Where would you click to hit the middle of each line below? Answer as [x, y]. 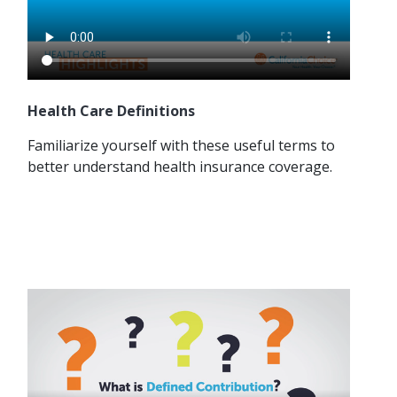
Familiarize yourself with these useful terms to [181, 145]
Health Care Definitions [111, 110]
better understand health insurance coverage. [180, 166]
